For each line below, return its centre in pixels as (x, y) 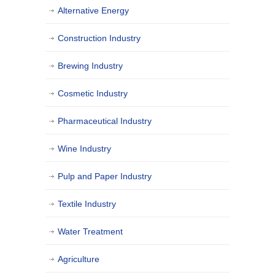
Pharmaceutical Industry (105, 121)
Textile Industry (87, 204)
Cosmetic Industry (93, 94)
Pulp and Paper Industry (105, 176)
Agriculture (79, 259)
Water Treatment (90, 232)
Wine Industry (84, 149)
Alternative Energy (93, 11)
